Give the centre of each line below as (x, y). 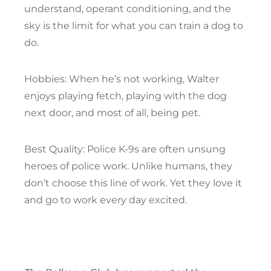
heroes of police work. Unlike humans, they (128, 166)
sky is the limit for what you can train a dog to (134, 26)
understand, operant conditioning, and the (128, 9)
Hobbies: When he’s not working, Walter (122, 79)
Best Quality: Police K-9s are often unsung (125, 149)
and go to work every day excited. (106, 200)
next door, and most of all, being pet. (112, 113)
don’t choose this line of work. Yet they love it (133, 183)
